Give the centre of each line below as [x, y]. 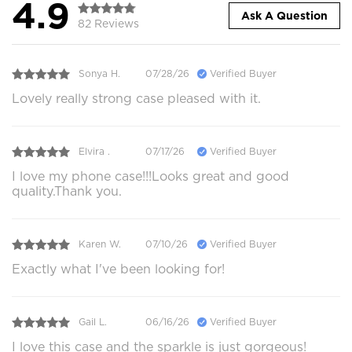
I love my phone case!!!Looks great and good [150, 176]
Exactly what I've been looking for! [118, 269]
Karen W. [100, 244]
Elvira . [94, 152]
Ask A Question [284, 16]
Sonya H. [99, 74]
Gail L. [93, 322]
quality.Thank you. [67, 191]
